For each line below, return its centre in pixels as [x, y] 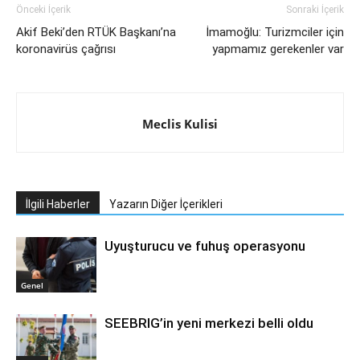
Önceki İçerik [43, 10]
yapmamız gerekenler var [278, 49]
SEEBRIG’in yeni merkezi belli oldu [209, 323]
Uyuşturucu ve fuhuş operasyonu [205, 246]
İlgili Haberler [58, 205]
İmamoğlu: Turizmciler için [275, 33]
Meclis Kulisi [180, 124]
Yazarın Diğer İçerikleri [166, 205]
